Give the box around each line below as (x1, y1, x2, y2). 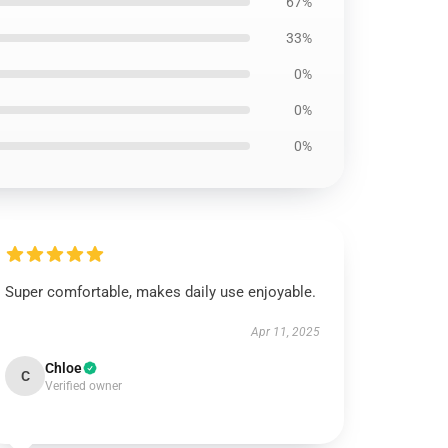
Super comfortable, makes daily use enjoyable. (5, 283, 317, 301)
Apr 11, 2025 (250, 325, 320, 339)
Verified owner (45, 379, 123, 393)
